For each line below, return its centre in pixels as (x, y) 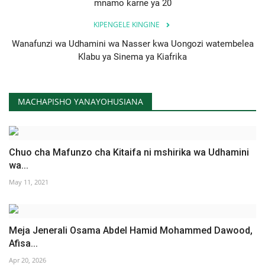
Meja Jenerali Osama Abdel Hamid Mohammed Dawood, (131, 230)
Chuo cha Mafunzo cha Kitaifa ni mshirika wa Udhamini (129, 152)
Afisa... (23, 243)
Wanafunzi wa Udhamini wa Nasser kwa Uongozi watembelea (132, 43)
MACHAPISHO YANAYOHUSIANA (80, 101)
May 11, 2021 (29, 182)
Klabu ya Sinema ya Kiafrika (132, 56)
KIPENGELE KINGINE (127, 24)
